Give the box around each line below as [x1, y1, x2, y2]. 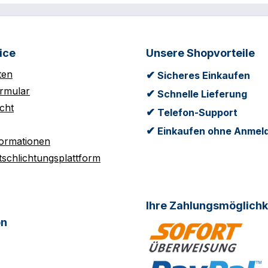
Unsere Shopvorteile [146, 47, 255, 59]
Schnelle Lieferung [155, 88, 247, 100]
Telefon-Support [155, 106, 237, 118]
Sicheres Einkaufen [155, 69, 250, 81]
